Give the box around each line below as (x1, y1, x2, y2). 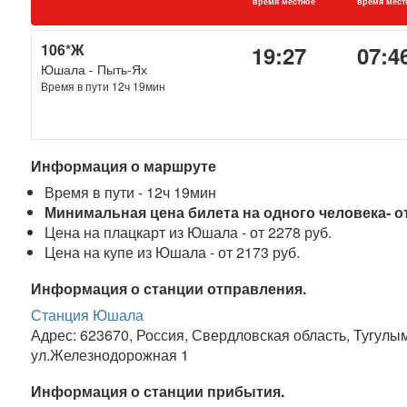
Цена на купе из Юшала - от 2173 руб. (45, 242, 301, 263)
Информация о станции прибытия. (31, 381, 285, 402)
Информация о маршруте (31, 155, 217, 176)
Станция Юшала (31, 304, 144, 325)
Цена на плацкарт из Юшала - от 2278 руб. (45, 222, 333, 243)
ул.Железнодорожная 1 (31, 344, 190, 365)
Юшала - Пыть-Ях (41, 60, 148, 78)
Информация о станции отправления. (31, 278, 307, 299)
